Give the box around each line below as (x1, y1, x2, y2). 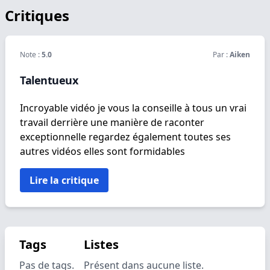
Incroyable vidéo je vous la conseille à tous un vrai (20, 101, 246, 115)
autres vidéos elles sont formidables (20, 145, 185, 158)
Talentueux (20, 73, 78, 87)
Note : (20, 49, 42, 60)
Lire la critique (30, 174, 99, 187)
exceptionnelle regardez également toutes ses (20, 130, 231, 143)
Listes (84, 236, 119, 253)
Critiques (5, 5, 69, 25)
